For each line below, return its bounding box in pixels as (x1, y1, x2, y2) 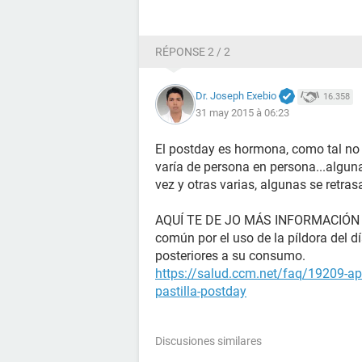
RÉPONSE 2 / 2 (155, 45, 230, 58)
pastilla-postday (155, 284, 246, 299)
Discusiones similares (155, 335, 262, 347)
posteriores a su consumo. (155, 248, 305, 263)
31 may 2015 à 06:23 (196, 107, 289, 120)
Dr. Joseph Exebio (196, 89, 276, 102)
